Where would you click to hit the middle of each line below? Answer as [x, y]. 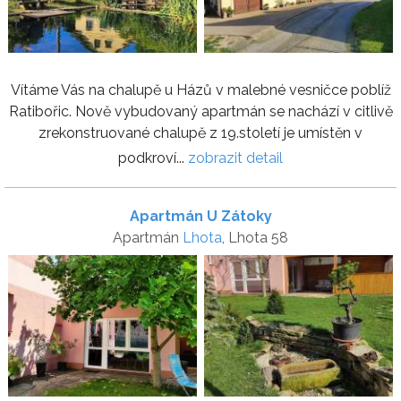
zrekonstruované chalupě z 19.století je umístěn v [200, 132]
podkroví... [153, 158]
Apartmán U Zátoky [200, 216]
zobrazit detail [235, 158]
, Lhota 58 [255, 237]
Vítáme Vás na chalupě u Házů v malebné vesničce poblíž [200, 90]
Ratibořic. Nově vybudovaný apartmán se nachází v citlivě [200, 111]
